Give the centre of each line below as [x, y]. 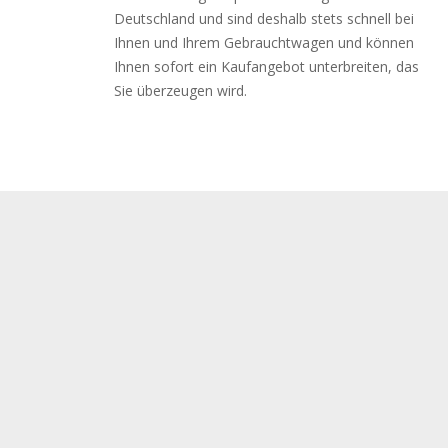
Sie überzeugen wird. [180, 90]
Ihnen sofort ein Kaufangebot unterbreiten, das [266, 66]
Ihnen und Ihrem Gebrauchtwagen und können [264, 42]
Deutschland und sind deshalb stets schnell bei [264, 18]
